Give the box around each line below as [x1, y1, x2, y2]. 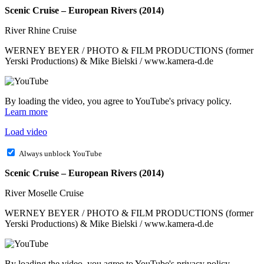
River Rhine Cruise [5, 25, 77, 36]
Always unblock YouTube [19, 149, 102, 159]
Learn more [5, 107, 48, 117]
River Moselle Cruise [5, 188, 84, 199]
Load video [5, 127, 47, 137]
